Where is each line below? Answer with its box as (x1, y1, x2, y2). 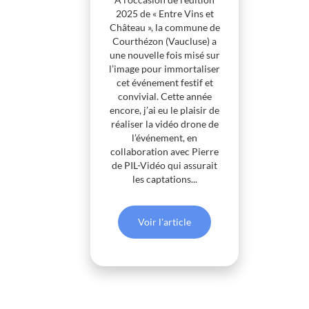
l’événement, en (132, 132, 198, 144)
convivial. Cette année (117, 90, 212, 103)
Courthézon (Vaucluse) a (112, 35, 217, 48)
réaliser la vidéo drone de (110, 118, 219, 130)
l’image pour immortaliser (109, 63, 221, 75)
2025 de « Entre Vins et (115, 8, 214, 20)
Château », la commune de (109, 21, 220, 34)
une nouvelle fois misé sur (109, 49, 220, 61)
